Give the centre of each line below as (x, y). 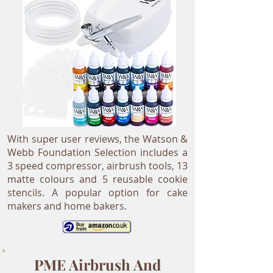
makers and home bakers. (67, 206)
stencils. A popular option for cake (97, 193)
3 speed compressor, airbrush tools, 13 (97, 166)
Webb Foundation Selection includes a (97, 152)
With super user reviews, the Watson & (97, 139)
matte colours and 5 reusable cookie (97, 179)
